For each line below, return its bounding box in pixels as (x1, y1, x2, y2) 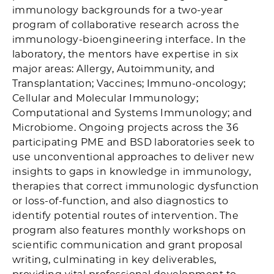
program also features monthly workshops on (12, 224, 246, 236)
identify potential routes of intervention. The (12, 210, 239, 221)
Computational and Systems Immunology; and (12, 107, 253, 119)
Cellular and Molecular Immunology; (12, 92, 199, 104)
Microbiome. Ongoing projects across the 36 (12, 122, 239, 133)
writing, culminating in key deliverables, (12, 254, 217, 265)
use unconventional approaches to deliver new (12, 151, 254, 163)
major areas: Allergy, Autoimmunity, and (12, 63, 215, 75)
